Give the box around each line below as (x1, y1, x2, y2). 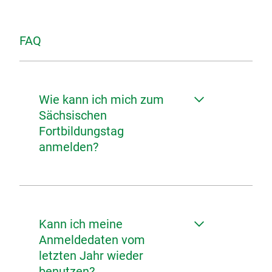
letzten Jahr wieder (39, 248, 143, 263)
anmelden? (39, 140, 98, 154)
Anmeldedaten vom (39, 233, 145, 247)
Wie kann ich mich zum (39, 92, 164, 107)
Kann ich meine (39, 217, 123, 231)
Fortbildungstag (39, 124, 124, 138)
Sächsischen (39, 108, 107, 123)
